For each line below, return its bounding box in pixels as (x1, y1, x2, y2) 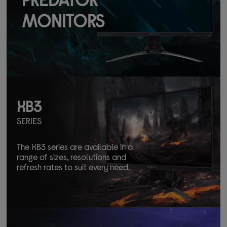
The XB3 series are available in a (17, 141, 133, 152)
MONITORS (22, 10, 105, 31)
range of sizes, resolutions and (17, 152, 127, 162)
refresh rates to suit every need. (17, 162, 130, 172)
